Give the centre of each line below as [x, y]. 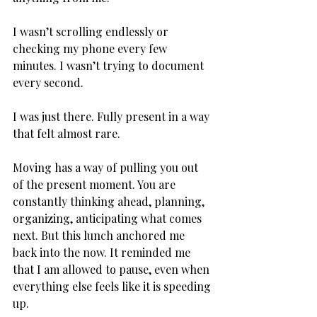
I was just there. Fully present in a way [113, 116]
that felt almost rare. [68, 133]
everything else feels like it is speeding [113, 286]
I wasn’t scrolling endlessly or [92, 31]
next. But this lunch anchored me [100, 235]
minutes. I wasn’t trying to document [110, 65]
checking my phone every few [91, 48]
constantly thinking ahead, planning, [110, 201]
